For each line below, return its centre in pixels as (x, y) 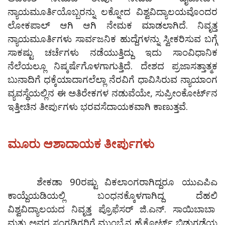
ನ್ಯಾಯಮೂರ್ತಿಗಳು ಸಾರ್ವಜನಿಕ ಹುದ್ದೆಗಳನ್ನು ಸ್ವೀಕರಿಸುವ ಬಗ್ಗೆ (113, 39)
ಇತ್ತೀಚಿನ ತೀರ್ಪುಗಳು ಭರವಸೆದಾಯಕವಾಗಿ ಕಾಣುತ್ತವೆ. (98, 106)
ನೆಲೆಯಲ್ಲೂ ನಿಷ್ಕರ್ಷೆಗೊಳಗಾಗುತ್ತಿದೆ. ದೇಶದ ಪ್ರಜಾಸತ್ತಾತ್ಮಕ (113, 66)
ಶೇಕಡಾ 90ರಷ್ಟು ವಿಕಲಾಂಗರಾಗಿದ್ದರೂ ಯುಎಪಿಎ (113, 182)
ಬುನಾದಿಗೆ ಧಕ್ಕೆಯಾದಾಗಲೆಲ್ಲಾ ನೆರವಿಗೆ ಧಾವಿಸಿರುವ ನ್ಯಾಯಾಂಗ (113, 79)
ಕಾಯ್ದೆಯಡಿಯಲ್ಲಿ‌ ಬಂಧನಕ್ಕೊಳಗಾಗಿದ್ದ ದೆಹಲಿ (113, 195)
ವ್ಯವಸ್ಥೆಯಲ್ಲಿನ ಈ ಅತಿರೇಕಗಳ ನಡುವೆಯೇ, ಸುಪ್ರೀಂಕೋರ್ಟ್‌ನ (113, 93)
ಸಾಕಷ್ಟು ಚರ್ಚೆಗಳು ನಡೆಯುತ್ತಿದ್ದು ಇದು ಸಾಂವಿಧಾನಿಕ (113, 52)
